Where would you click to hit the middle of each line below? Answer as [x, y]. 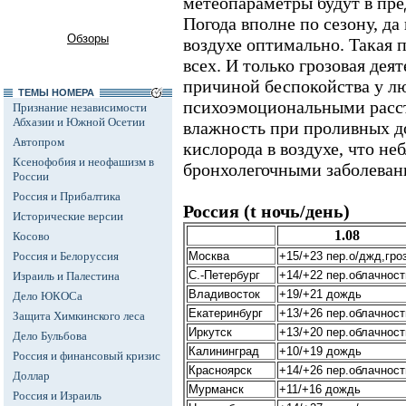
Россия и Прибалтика [67, 196]
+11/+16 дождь [320, 389]
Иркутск [210, 332]
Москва [209, 256]
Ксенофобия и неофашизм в [83, 162]
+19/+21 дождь [320, 294]
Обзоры [88, 39]
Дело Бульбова [50, 336]
